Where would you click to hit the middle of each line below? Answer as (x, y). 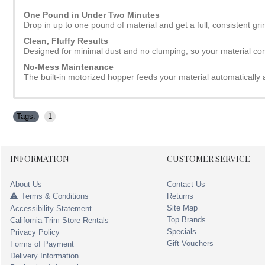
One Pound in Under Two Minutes (92, 14)
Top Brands (186, 219)
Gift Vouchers (190, 243)
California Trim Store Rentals (59, 221)
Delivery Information (44, 256)
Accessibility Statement (51, 209)
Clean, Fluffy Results (66, 41)
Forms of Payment (42, 244)
